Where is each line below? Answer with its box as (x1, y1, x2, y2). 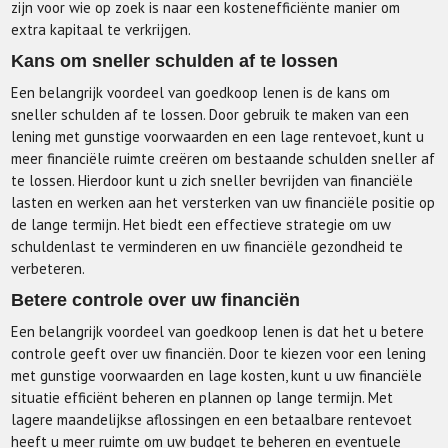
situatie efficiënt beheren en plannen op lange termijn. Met (11, 388, 394, 407)
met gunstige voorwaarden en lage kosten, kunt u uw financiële (11, 366, 423, 385)
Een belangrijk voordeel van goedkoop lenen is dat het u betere (11, 322, 425, 341)
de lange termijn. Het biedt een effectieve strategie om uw (11, 215, 392, 234)
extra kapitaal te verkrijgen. (11, 20, 192, 39)
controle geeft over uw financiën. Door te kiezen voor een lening (11, 344, 427, 363)
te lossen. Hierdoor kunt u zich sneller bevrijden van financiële (11, 171, 414, 190)
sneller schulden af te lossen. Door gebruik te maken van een (11, 105, 410, 124)
